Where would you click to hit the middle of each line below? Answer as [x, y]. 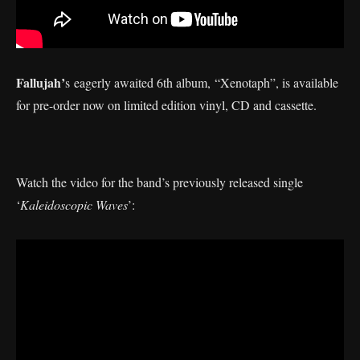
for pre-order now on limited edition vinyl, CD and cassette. [168, 104]
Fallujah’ [41, 82]
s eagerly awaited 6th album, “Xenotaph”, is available [202, 82]
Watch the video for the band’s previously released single [160, 182]
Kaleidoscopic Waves [74, 204]
